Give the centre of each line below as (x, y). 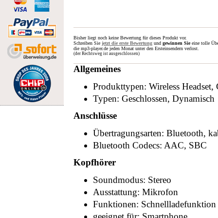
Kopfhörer (95, 162)
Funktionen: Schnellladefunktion (154, 204)
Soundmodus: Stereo (132, 180)
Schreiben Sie (88, 43)
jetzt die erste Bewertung (127, 43)
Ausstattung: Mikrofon (136, 192)
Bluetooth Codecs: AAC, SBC (150, 145)
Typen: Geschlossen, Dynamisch (154, 99)
